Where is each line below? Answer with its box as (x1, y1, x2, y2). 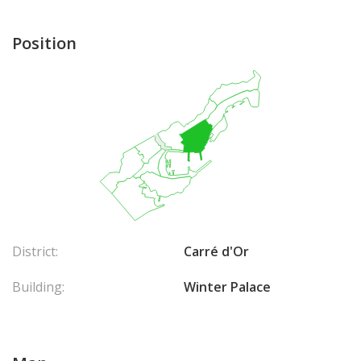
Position (12, 32, 77, 54)
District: (12, 242, 58, 260)
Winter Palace (184, 277, 271, 296)
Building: (12, 277, 64, 296)
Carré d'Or (184, 242, 249, 260)
